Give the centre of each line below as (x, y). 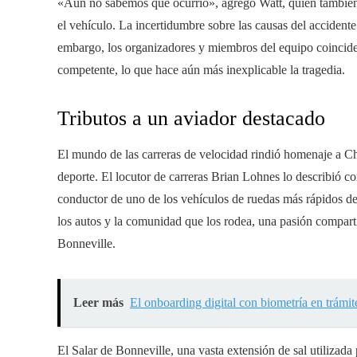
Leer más (98, 302)
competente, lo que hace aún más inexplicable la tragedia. (201, 69)
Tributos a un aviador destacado (191, 118)
